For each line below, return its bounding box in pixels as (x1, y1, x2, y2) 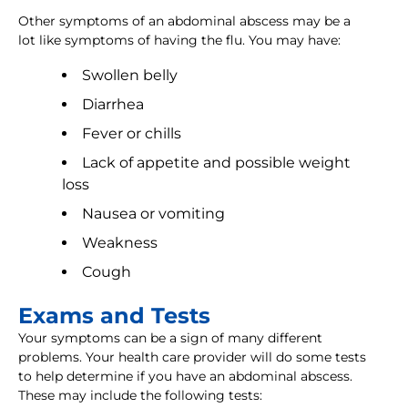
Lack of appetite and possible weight (82, 154, 351, 172)
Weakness (82, 234, 158, 252)
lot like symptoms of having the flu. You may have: (18, 32, 341, 49)
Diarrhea (82, 96, 144, 114)
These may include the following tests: (18, 387, 262, 404)
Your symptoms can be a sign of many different (18, 330, 322, 347)
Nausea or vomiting (82, 205, 225, 223)
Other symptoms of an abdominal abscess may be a (18, 13, 351, 30)
